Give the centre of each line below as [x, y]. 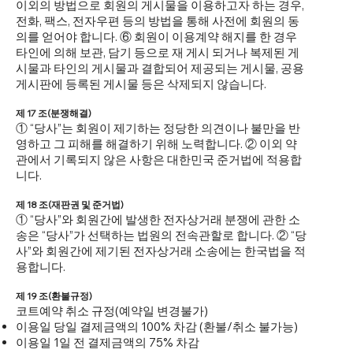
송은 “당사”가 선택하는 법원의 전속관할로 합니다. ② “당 [161, 236]
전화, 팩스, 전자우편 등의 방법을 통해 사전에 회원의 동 [158, 21]
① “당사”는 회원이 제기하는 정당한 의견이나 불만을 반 [158, 128]
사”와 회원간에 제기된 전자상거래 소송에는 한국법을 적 [161, 251]
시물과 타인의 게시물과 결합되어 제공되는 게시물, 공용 [160, 69]
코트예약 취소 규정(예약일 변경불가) [112, 311]
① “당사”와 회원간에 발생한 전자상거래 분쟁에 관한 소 [158, 220]
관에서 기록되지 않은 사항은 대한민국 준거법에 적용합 [159, 160]
